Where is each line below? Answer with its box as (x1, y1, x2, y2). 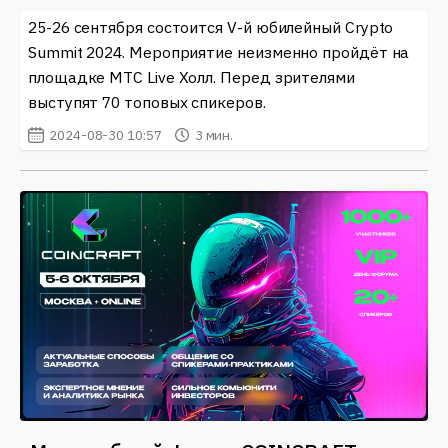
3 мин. (194, 126, 234, 145)
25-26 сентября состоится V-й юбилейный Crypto (28, 17, 394, 38)
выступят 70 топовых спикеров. (28, 92, 266, 113)
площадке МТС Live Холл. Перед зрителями (28, 67, 355, 88)
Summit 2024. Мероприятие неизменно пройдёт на (28, 42, 410, 63)
